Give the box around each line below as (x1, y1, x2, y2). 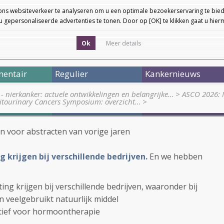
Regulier (55, 68, 88, 79)
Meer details (106, 39, 141, 47)
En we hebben (149, 151, 202, 162)
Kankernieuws (145, 68, 200, 79)
